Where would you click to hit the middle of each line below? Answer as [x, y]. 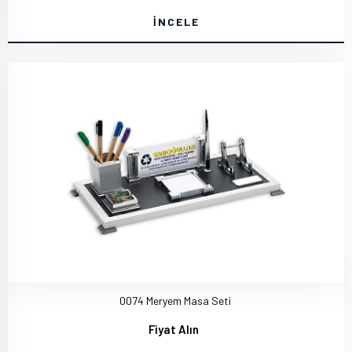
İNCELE [176, 22]
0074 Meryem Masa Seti [175, 301]
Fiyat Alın [174, 329]
